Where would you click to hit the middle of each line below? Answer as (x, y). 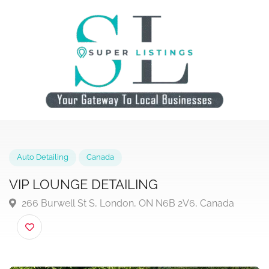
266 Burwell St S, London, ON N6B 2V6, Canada (138, 221)
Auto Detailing (46, 171)
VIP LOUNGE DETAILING (91, 200)
